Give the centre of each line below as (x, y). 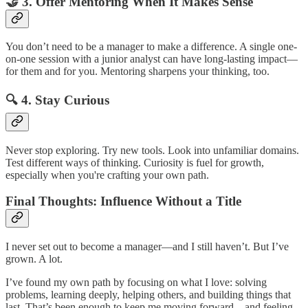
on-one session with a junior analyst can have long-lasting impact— (152, 59)
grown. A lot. (34, 259)
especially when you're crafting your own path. (107, 175)
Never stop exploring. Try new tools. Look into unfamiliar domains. (152, 150)
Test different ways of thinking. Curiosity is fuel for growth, (135, 162)
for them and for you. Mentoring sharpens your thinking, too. (137, 71)
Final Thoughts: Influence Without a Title (123, 201)
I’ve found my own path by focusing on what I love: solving (136, 283)
